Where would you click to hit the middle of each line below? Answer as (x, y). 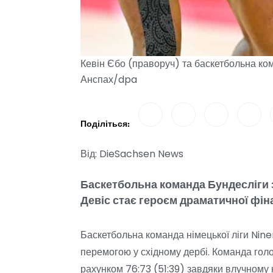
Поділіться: (105, 124)
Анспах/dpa (109, 79)
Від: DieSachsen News (132, 154)
